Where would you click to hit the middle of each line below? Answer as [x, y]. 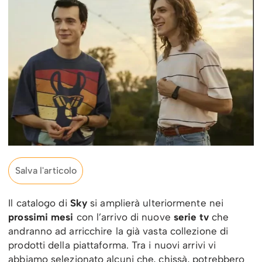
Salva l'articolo [46, 170]
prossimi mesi [41, 217]
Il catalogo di [39, 203]
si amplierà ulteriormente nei [157, 203]
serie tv [191, 217]
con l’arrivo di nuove [123, 217]
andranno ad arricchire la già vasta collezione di [118, 231]
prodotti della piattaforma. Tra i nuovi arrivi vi [112, 245]
